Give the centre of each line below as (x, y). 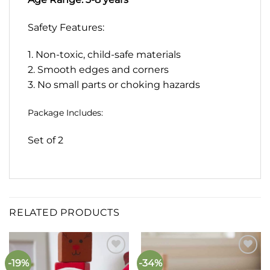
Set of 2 (46, 140)
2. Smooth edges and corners (98, 70)
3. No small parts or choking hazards (114, 85)
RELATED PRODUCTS (64, 212)
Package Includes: (65, 113)
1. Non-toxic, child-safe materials (104, 55)
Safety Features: (66, 27)
